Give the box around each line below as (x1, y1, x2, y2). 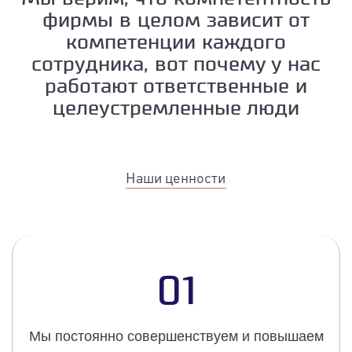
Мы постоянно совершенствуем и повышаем (28, 328, 324, 345)
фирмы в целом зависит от (42, 11, 310, 31)
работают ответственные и (45, 77, 307, 97)
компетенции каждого (66, 33, 286, 53)
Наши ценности (126, 169, 225, 187)
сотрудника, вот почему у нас (31, 55, 321, 75)
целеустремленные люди (53, 99, 299, 119)
